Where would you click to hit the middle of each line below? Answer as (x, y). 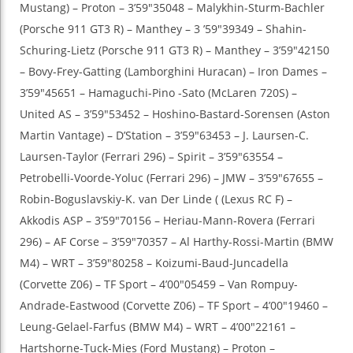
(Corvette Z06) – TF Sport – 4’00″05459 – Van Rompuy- (159, 284)
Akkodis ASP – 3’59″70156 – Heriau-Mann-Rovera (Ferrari (167, 221)
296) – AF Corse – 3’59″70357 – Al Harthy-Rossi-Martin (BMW (176, 242)
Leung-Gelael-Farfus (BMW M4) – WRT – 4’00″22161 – (158, 327)
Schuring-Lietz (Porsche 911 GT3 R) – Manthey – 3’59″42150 (175, 50)
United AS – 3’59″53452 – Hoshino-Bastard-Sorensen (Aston (175, 114)
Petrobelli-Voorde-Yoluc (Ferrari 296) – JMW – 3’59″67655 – (171, 178)
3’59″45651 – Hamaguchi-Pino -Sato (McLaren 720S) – (158, 93)
